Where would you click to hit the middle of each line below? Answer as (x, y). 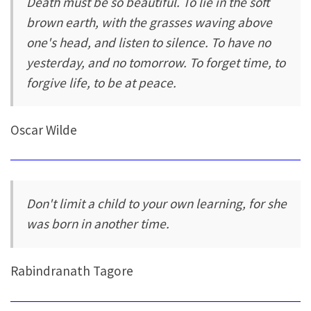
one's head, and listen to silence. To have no (149, 43)
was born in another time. (98, 224)
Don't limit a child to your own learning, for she (157, 204)
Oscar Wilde (44, 129)
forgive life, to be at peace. (102, 83)
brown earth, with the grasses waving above (150, 23)
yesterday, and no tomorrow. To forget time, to (156, 63)
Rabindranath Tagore (72, 270)
